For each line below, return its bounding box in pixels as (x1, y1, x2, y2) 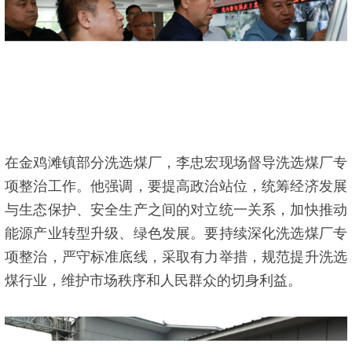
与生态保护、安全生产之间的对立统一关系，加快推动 (5, 202, 347, 218)
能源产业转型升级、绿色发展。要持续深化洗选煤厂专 (5, 225, 347, 242)
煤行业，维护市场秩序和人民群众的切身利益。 (5, 273, 302, 289)
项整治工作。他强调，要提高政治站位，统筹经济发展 (5, 178, 347, 195)
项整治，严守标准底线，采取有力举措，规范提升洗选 (5, 249, 347, 266)
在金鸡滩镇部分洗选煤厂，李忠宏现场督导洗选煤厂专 (5, 155, 347, 171)
